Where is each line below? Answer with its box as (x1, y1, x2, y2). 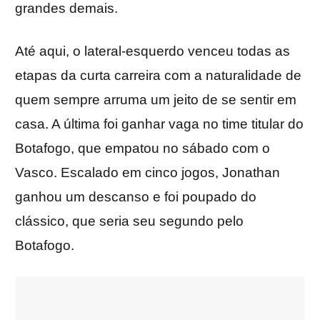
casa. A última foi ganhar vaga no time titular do (15, 116, 304, 132)
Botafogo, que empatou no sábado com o (15, 141, 270, 156)
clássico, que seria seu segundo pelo (15, 214, 244, 229)
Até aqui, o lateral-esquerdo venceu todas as (15, 44, 290, 59)
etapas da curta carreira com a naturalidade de (15, 68, 301, 84)
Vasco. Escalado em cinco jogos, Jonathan (15, 165, 280, 181)
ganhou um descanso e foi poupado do (15, 189, 256, 205)
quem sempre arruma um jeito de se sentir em (15, 92, 296, 108)
